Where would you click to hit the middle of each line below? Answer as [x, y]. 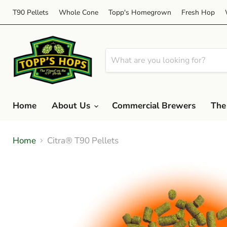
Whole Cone [79, 12]
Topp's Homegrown [140, 12]
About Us [72, 105]
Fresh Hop [198, 12]
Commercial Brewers [154, 105]
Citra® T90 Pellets [83, 140]
